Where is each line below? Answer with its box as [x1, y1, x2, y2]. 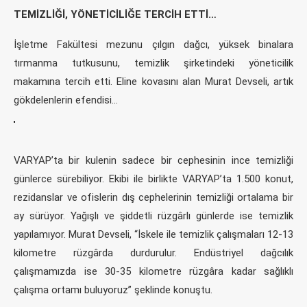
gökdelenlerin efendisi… [14, 93, 118, 106]
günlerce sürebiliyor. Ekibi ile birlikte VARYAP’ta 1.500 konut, [14, 172, 293, 185]
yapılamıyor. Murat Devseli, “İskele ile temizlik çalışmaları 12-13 [14, 228, 293, 241]
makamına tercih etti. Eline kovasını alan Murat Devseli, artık [14, 75, 293, 88]
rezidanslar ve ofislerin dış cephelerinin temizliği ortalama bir [14, 191, 293, 204]
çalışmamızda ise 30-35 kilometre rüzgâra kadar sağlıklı [14, 265, 293, 278]
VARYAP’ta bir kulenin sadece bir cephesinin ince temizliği [14, 153, 293, 167]
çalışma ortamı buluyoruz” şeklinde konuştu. [14, 283, 212, 296]
